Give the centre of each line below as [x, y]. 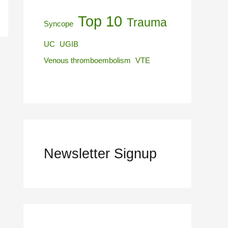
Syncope [59, 24]
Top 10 [100, 21]
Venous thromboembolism [87, 61]
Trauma [147, 23]
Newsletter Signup [100, 154]
